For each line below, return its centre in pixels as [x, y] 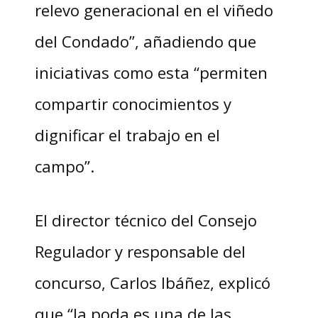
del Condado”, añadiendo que [145, 42]
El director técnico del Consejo [146, 220]
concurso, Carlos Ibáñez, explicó [152, 283]
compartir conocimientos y [133, 104]
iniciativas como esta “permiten [151, 73]
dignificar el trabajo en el [127, 135]
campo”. [64, 166]
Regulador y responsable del [140, 252]
